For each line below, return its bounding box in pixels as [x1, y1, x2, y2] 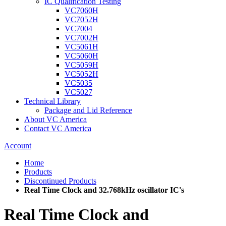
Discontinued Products [24, 177, 96, 185]
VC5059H [65, 61, 98, 69]
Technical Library [24, 97, 81, 105]
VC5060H [65, 51, 98, 60]
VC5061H [65, 42, 98, 51]
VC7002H [65, 33, 98, 42]
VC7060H [65, 6, 98, 15]
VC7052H [65, 15, 98, 24]
